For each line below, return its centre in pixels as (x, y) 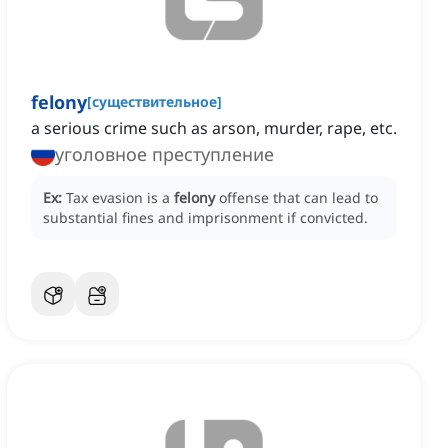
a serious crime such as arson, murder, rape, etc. (214, 128)
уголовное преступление (164, 154)
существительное (154, 102)
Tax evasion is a (120, 198)
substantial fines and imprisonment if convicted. (205, 218)
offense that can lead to (298, 198)
